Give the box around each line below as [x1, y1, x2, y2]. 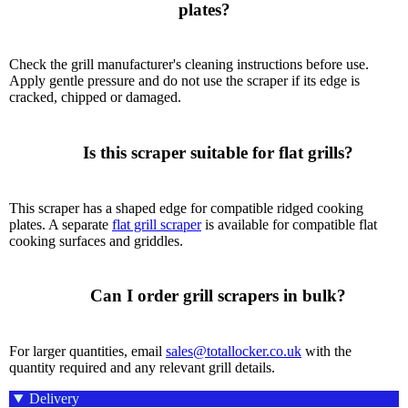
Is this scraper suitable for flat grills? [55, 142, 83, 162]
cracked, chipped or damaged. [9, 89, 181, 106]
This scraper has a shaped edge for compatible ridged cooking [9, 199, 363, 216]
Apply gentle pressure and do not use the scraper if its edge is [9, 73, 360, 89]
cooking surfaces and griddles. [9, 232, 183, 249]
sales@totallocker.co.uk [166, 343, 301, 360]
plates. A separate [9, 216, 112, 232]
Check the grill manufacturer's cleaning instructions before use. [9, 56, 369, 73]
